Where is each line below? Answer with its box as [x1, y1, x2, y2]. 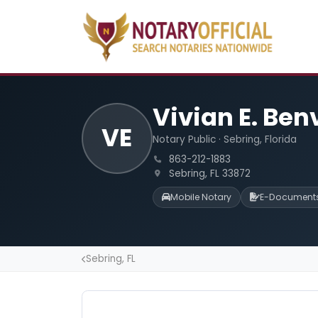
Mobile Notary [170, 191, 231, 204]
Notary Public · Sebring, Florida [152, 133, 297, 147]
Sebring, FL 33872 [165, 166, 251, 180]
